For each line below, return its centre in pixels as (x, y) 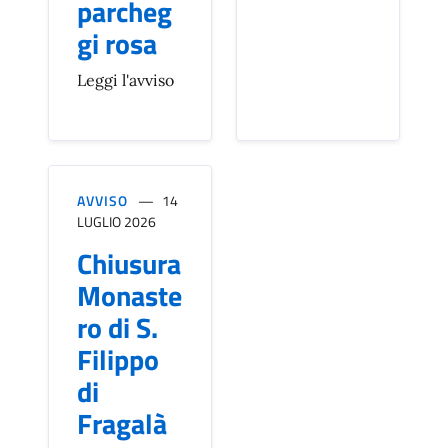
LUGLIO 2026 (116, 222)
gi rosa (117, 44)
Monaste (129, 296)
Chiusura (129, 264)
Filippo (118, 360)
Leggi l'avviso (125, 80)
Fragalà (122, 424)
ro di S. (117, 328)
